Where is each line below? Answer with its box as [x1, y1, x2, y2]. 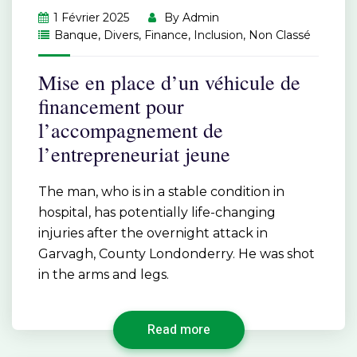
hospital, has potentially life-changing [38, 205, 276, 221]
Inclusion [194, 28, 243, 43]
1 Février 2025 [53, 10, 129, 25]
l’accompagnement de [38, 116, 223, 144]
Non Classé [249, 28, 311, 43]
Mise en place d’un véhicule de [38, 69, 300, 96]
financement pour [38, 92, 184, 120]
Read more [147, 320, 210, 340]
